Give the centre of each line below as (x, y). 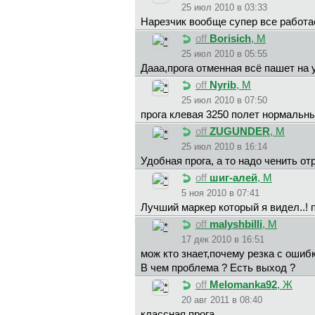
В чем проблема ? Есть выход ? (218, 268)
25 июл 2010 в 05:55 (224, 54)
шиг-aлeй (233, 178)
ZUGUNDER (240, 132)
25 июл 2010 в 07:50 (224, 101)
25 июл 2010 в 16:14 (224, 147)
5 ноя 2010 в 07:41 (220, 193)
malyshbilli (236, 225)
